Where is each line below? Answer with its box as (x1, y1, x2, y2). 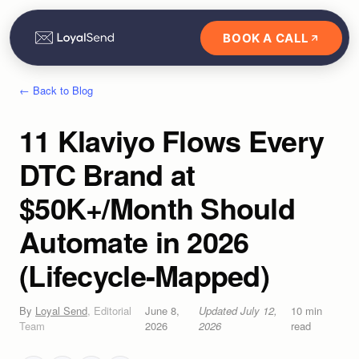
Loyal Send (35, 303, 87, 318)
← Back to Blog (19, 83, 93, 98)
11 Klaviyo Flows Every (19, 119, 325, 161)
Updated (198, 303, 240, 318)
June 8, (144, 303, 179, 318)
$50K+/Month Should (19, 187, 296, 228)
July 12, (240, 303, 277, 318)
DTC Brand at (19, 153, 196, 195)
